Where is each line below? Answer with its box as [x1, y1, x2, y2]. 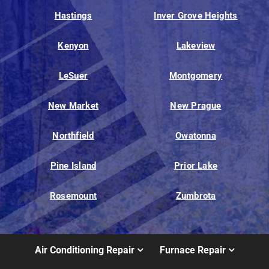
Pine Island [50, 160, 97, 172]
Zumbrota [175, 190, 216, 202]
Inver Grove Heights [154, 10, 238, 22]
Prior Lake [174, 160, 218, 172]
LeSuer [58, 70, 88, 82]
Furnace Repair [160, 244, 226, 256]
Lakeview [176, 40, 216, 52]
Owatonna [175, 130, 216, 142]
